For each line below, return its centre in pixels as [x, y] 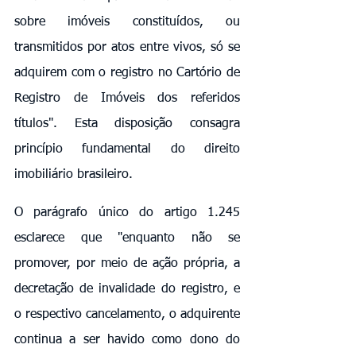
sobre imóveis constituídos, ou [127, 22]
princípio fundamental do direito [127, 149]
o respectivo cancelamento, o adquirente [127, 314]
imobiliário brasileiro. [74, 174]
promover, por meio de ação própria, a [127, 263]
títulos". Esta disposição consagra [127, 124]
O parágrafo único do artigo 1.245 [127, 213]
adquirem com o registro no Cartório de [127, 73]
